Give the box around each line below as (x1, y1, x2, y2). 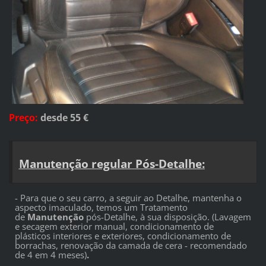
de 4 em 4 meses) (14, 249, 87, 261)
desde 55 (40, 111, 83, 125)
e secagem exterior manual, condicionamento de (14, 220, 214, 233)
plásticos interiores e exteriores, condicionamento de (14, 230, 231, 242)
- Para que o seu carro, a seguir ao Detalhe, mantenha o (14, 192, 242, 204)
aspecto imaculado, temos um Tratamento (14, 201, 188, 214)
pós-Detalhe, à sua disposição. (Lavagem (85, 211, 251, 223)
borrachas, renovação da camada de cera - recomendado (14, 239, 247, 252)
